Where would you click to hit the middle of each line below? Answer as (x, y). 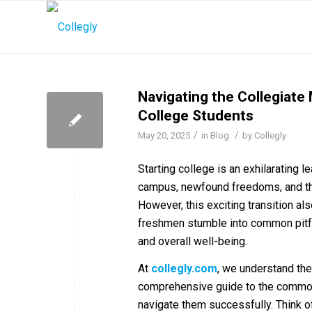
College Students (196, 116)
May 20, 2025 (164, 135)
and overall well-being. (193, 241)
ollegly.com (187, 269)
